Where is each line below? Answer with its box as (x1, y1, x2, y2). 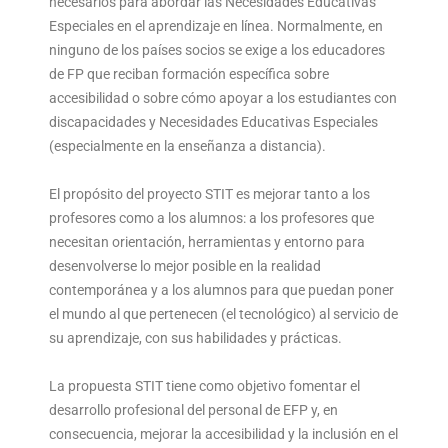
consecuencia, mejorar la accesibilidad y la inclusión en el (49, 425, 398, 442)
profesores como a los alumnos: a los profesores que (49, 209, 374, 226)
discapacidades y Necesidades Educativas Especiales (49, 113, 378, 130)
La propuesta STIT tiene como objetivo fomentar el (49, 377, 360, 394)
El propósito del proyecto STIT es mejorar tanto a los (49, 185, 370, 202)
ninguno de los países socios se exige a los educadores (49, 41, 385, 58)
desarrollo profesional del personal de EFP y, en (49, 401, 338, 418)
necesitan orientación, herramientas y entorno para (49, 233, 365, 250)
